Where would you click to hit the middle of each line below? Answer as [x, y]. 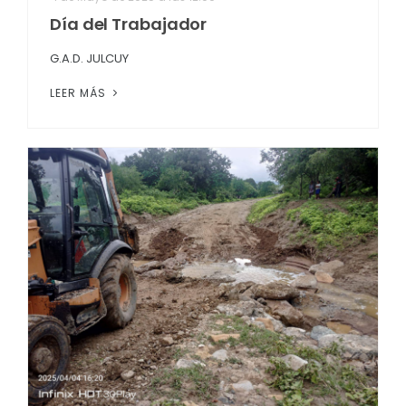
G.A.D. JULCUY [89, 59]
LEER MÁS [80, 93]
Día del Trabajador [129, 24]
